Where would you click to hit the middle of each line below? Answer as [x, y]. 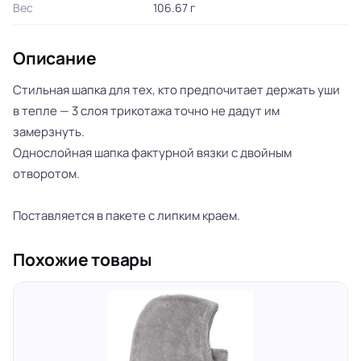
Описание [55, 58]
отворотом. [46, 174]
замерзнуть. [49, 132]
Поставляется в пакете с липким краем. [127, 216]
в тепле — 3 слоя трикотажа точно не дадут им [146, 111]
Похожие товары [83, 259]
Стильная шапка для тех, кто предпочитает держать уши [176, 90]
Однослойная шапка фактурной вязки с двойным [152, 153]
